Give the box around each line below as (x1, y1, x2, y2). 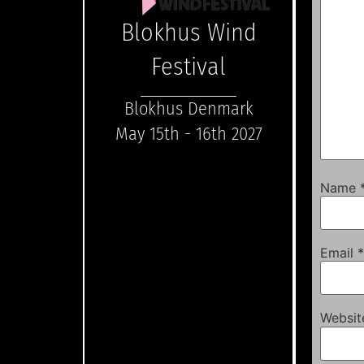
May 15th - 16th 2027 (115, 122, 262, 145)
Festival (151, 51, 226, 81)
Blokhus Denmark (123, 97, 253, 119)
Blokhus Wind (120, 17, 257, 47)
